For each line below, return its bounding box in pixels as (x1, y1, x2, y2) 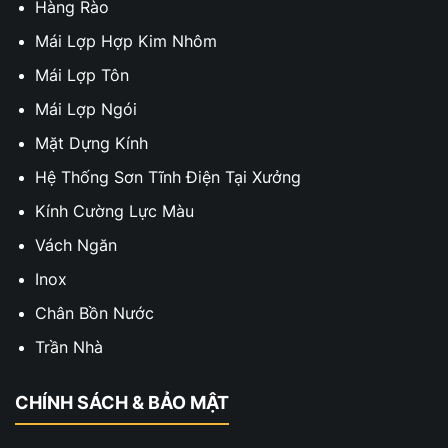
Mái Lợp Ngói (35, 99, 137, 119)
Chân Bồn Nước (35, 303, 154, 323)
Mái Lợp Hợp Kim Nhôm (35, 31, 217, 51)
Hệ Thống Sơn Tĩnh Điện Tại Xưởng (35, 167, 301, 187)
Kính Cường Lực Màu (35, 201, 194, 221)
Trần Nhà (35, 337, 103, 357)
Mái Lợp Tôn (35, 65, 129, 85)
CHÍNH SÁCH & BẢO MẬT (15, 392, 229, 413)
